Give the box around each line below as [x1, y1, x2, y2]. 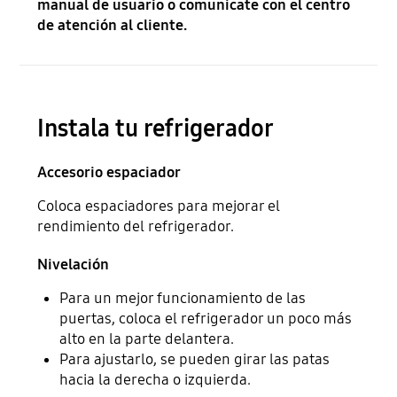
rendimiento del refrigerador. [37, 216, 235, 236]
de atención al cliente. [37, 16, 188, 35]
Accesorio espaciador [37, 162, 182, 182]
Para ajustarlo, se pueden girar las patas [59, 349, 331, 369]
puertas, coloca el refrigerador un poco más [59, 308, 353, 328]
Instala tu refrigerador [37, 113, 275, 143]
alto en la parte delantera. [59, 329, 235, 348]
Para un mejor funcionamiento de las [59, 288, 307, 307]
